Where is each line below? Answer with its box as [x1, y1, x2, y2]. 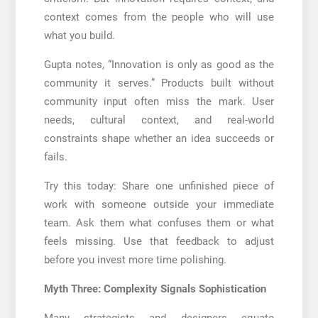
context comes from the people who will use [43, 10, 275, 23]
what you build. [43, 28, 115, 42]
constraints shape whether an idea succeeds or [43, 131, 275, 145]
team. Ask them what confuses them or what [43, 216, 275, 229]
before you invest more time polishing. [43, 253, 226, 266]
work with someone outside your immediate [43, 197, 275, 211]
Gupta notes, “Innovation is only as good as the [43, 57, 275, 71]
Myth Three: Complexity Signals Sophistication [43, 282, 266, 295]
